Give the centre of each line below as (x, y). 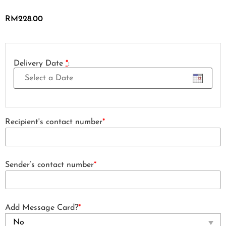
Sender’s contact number (49, 165)
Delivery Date (40, 63)
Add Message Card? (42, 208)
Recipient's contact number (54, 122)
